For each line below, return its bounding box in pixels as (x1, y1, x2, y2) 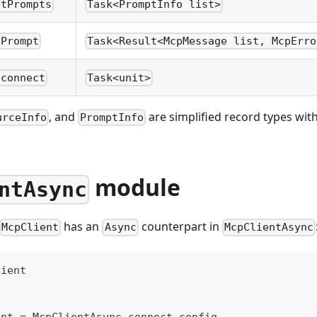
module (89, 172, 181, 203)
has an (61, 219, 103, 235)
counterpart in (138, 219, 222, 235)
